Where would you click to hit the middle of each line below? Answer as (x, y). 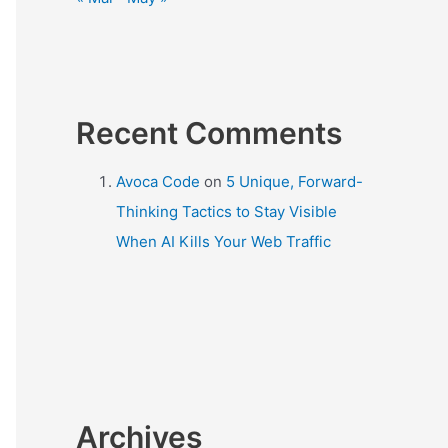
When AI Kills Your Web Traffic (223, 242)
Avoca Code (158, 182)
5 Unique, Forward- (294, 182)
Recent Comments (209, 133)
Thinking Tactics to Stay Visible (226, 212)
